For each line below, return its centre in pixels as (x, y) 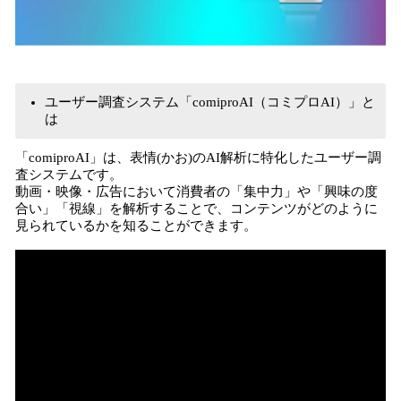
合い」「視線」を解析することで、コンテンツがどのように (196, 209)
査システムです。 (69, 175)
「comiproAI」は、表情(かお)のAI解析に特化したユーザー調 (198, 158)
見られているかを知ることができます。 (136, 226)
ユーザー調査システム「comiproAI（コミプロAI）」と (210, 102)
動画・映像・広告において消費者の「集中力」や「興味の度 (196, 192)
